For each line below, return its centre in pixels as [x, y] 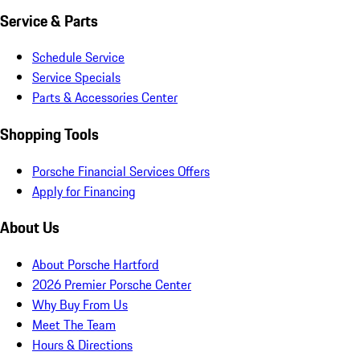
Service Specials [76, 78]
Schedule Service [78, 57]
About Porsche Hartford [96, 265]
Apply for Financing [84, 191]
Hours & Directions [82, 345]
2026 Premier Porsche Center [112, 285]
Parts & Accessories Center [105, 98]
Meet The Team [74, 325]
